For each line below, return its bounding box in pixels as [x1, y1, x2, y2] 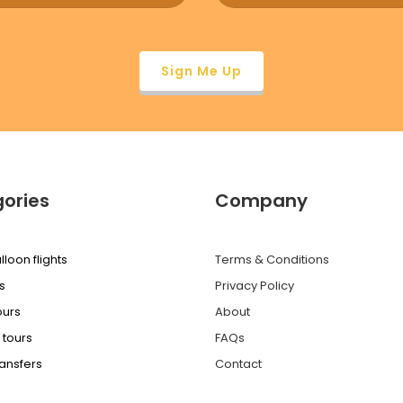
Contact [215, 355, 262, 372]
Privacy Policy [215, 277, 294, 294]
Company [215, 188, 308, 213]
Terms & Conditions [215, 251, 329, 268]
